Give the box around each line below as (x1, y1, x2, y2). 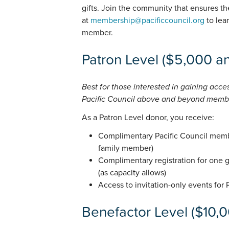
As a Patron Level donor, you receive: (82, 112, 214, 123)
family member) (98, 143, 153, 153)
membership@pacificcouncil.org (90, 15, 204, 26)
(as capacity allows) (98, 167, 166, 178)
